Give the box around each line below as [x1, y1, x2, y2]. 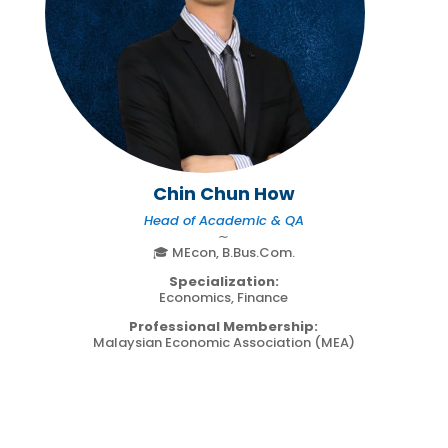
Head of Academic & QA [143, 210, 304, 230]
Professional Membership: [129, 316, 319, 336]
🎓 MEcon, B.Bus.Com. [152, 242, 295, 262]
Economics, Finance [159, 287, 289, 307]
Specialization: [168, 271, 279, 291]
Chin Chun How [152, 180, 295, 206]
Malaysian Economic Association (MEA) [92, 332, 355, 352]
